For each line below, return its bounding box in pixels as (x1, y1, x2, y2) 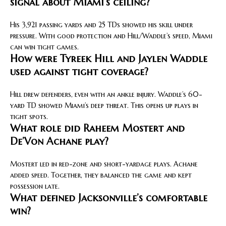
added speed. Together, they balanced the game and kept (10, 170, 192, 180)
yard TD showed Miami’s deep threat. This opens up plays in (10, 100, 198, 110)
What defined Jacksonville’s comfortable (10, 191, 207, 204)
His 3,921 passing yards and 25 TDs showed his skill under (10, 20, 193, 29)
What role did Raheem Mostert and (10, 122, 185, 135)
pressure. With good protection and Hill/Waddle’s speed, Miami (10, 31, 212, 40)
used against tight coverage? (10, 65, 148, 78)
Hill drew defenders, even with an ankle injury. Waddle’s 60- (10, 89, 202, 99)
